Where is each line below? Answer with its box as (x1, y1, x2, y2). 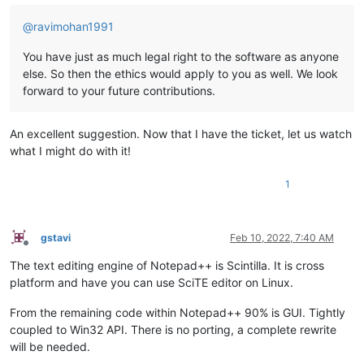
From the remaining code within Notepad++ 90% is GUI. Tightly (10, 305, 345, 319)
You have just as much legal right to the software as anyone (23, 49, 339, 63)
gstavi (41, 231, 71, 244)
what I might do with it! (10, 143, 131, 158)
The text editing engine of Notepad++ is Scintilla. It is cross (10, 258, 324, 272)
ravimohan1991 (33, 19, 114, 33)
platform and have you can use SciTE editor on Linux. (10, 275, 293, 289)
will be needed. (10, 339, 90, 353)
